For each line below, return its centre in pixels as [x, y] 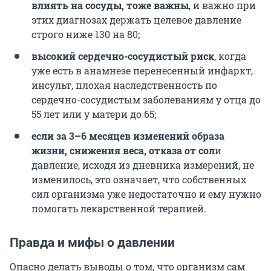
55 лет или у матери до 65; [94, 114]
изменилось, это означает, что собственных [139, 179]
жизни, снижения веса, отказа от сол [123, 150]
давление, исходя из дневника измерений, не [143, 165]
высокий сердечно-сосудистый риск [123, 56]
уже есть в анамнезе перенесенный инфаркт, [142, 70]
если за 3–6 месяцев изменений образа [128, 135]
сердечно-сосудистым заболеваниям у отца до [146, 99]
